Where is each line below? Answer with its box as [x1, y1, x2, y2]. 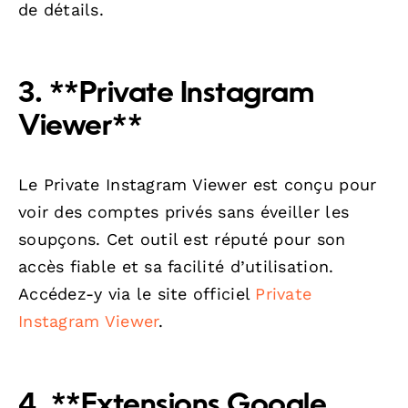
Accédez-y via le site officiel [18, 283, 256, 303]
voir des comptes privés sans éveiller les [18, 201, 350, 221]
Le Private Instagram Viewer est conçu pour [18, 174, 377, 194]
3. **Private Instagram [18, 79, 314, 109]
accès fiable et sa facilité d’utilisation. [18, 256, 334, 276]
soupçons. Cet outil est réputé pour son [18, 229, 346, 249]
